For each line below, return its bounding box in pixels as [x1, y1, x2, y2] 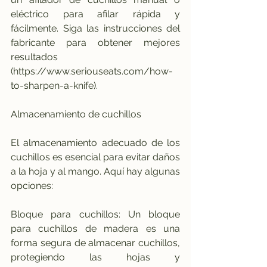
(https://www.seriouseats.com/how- [11, 65, 173, 77]
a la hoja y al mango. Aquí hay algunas [11, 165, 180, 177]
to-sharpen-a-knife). [11, 79, 98, 91]
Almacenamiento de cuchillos [11, 108, 141, 120]
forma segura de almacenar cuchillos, [11, 237, 180, 249]
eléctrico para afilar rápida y [11, 8, 180, 20]
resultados [11, 51, 58, 63]
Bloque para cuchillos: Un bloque [11, 208, 180, 220]
